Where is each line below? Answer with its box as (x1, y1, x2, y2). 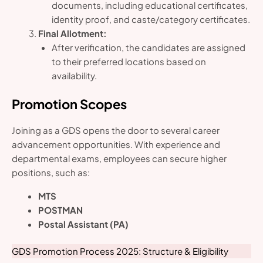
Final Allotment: (38, 28, 107, 39)
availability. (51, 70, 97, 82)
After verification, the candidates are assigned (51, 42, 245, 53)
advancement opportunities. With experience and (12, 138, 220, 150)
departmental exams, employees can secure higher (12, 152, 227, 164)
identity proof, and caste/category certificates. (51, 14, 250, 25)
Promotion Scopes (12, 95, 127, 112)
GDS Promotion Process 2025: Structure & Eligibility (12, 245, 228, 257)
